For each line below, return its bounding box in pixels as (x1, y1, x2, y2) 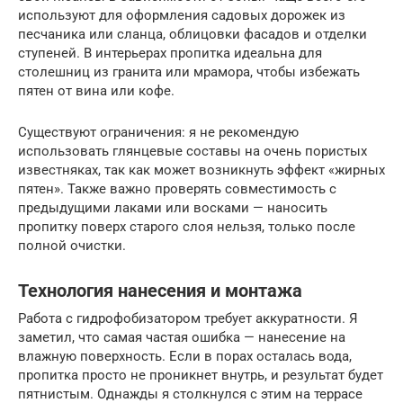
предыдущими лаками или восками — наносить (18, 199, 327, 216)
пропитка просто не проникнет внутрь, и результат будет (18, 366, 383, 383)
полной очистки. (18, 237, 126, 254)
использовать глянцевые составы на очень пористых (18, 142, 367, 159)
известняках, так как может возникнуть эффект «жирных (18, 161, 385, 178)
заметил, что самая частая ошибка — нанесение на (18, 328, 345, 345)
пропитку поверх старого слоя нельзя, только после (18, 218, 355, 235)
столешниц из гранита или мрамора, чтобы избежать (18, 63, 360, 80)
